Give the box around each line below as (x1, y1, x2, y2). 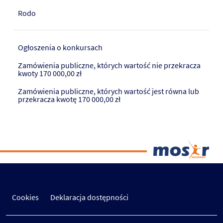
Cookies (11, 192, 39, 203)
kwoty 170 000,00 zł (18, 68, 82, 79)
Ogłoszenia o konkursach (18, 42, 103, 53)
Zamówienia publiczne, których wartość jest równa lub (18, 86, 199, 97)
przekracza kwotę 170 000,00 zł (18, 94, 120, 105)
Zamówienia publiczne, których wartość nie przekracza (18, 60, 201, 71)
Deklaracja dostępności (50, 192, 128, 203)
